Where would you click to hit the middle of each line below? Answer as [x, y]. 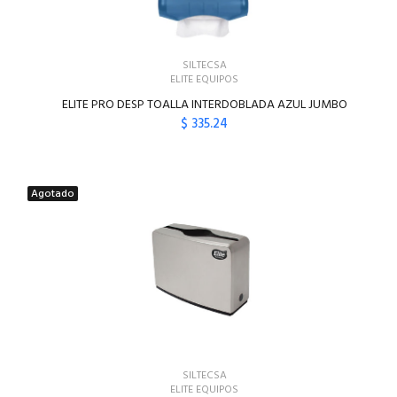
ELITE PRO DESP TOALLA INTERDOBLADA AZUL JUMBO [204, 105]
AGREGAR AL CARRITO [217, 160]
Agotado [53, 194]
